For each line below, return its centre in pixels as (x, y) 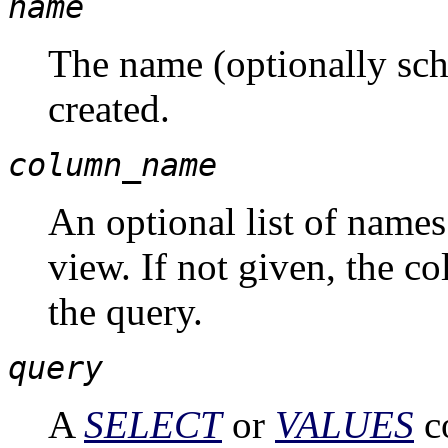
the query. (125, 312)
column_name (112, 165)
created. (109, 109)
